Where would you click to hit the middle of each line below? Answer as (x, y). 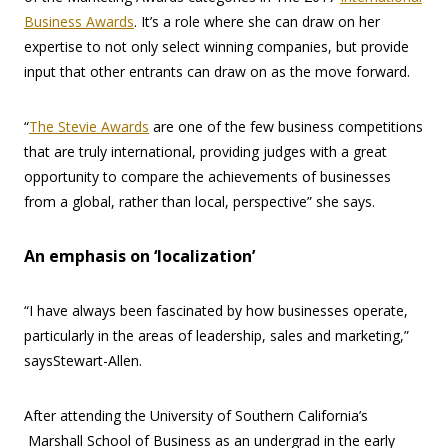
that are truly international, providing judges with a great (205, 152)
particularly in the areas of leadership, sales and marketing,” (216, 336)
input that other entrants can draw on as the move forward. (217, 72)
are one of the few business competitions (286, 127)
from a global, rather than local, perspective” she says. (199, 202)
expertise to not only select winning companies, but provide (216, 47)
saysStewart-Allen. (83, 361)
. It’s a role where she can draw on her (257, 22)
